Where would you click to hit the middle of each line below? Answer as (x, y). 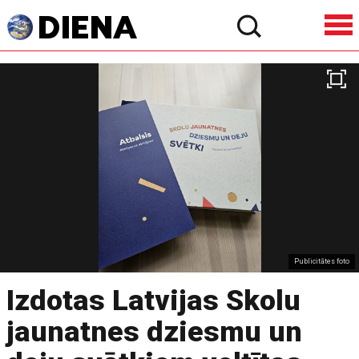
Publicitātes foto (322, 261)
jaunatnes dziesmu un (155, 332)
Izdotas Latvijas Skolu (154, 301)
